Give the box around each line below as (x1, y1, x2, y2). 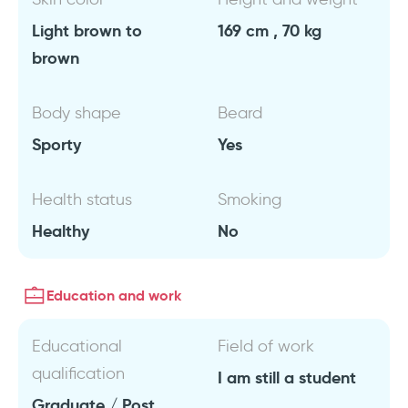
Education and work (46, 286, 181, 305)
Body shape (32, 103, 121, 123)
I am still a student (218, 367, 356, 388)
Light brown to (32, 20, 142, 41)
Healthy (32, 220, 89, 241)
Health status (32, 189, 132, 209)
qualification (32, 363, 125, 383)
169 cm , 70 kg (218, 20, 321, 41)
